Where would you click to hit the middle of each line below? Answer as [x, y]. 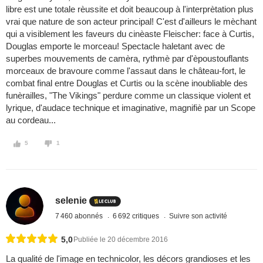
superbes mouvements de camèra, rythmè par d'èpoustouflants [127, 59]
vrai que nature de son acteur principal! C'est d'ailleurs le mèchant [131, 22]
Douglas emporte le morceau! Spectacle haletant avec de [115, 46]
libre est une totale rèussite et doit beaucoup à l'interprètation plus [130, 9]
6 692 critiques [137, 216]
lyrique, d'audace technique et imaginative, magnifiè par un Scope [131, 108]
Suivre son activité [198, 216]
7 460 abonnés [80, 216]
